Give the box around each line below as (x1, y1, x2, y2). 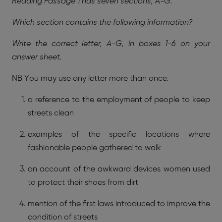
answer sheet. (12, 53, 62, 61)
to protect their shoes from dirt (28, 178, 138, 187)
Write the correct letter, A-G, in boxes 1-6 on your (12, 40, 210, 48)
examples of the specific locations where (28, 130, 210, 139)
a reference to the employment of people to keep (28, 96, 210, 104)
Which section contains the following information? (12, 18, 193, 27)
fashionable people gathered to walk (28, 144, 161, 152)
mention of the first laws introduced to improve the (28, 200, 210, 208)
